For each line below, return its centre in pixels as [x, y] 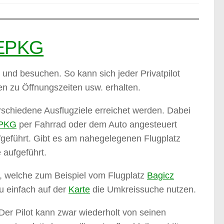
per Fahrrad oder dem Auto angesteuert [97, 125]
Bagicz [160, 176]
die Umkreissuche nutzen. [143, 190]
